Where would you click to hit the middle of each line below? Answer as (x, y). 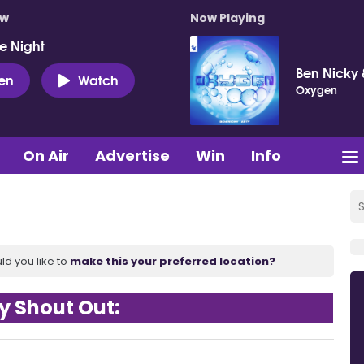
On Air (46, 155)
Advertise (132, 155)
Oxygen (316, 89)
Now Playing (227, 18)
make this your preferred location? (173, 261)
